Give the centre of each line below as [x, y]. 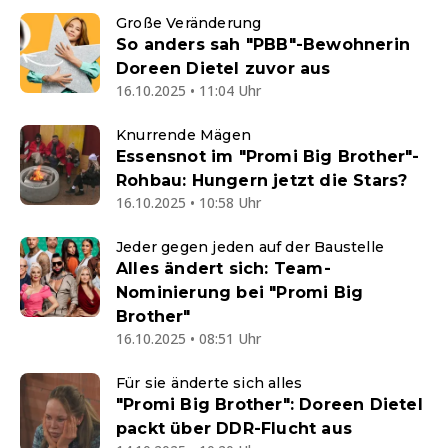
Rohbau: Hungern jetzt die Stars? [262, 180]
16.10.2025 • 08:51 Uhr [188, 338]
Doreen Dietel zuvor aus [223, 68]
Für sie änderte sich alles [209, 382]
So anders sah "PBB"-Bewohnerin [263, 44]
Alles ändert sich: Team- [223, 268]
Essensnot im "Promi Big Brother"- [268, 156]
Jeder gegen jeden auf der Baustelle [250, 246]
